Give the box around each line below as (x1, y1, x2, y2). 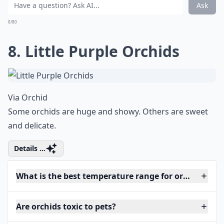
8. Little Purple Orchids (8, 41, 179, 61)
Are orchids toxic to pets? (16, 201, 116, 212)
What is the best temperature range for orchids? (16, 170, 208, 181)
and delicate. (8, 120, 56, 131)
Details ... (14, 143, 45, 153)
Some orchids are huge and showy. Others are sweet (8, 106, 208, 117)
